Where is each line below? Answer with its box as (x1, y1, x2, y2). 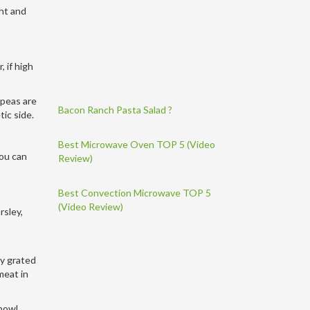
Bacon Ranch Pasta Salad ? (57, 103, 172, 116)
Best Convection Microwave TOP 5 (57, 186, 211, 199)
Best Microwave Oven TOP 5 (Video (57, 138, 215, 150)
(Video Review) (57, 200, 123, 212)
